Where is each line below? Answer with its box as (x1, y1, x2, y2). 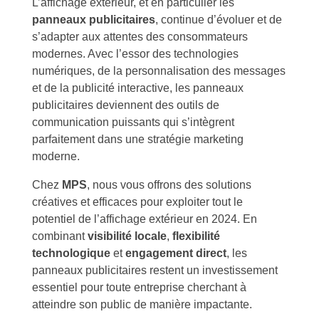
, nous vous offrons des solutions (87, 178, 251, 191)
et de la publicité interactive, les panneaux (32, 81, 244, 94)
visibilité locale (88, 229, 167, 242)
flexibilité (172, 229, 220, 242)
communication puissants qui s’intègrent (32, 115, 234, 128)
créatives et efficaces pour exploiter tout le (32, 195, 243, 208)
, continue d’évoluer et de (155, 13, 282, 26)
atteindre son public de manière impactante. (32, 298, 252, 310)
